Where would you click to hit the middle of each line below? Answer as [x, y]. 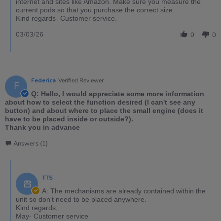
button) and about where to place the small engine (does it [104, 111]
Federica [43, 81]
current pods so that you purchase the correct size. [95, 10]
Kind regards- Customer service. [66, 18]
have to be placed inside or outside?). [69, 119]
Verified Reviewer [81, 81]
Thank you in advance [42, 128]
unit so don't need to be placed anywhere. [81, 200]
